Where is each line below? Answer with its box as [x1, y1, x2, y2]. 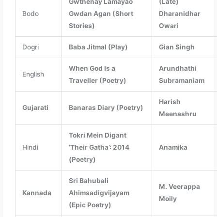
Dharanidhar [158, 10, 201, 18]
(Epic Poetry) [68, 201, 111, 209]
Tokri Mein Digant [68, 131, 126, 139]
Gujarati [22, 104, 48, 112]
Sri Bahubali [68, 177, 108, 185]
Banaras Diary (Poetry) [68, 104, 143, 112]
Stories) [68, 22, 95, 30]
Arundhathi [158, 64, 197, 73]
